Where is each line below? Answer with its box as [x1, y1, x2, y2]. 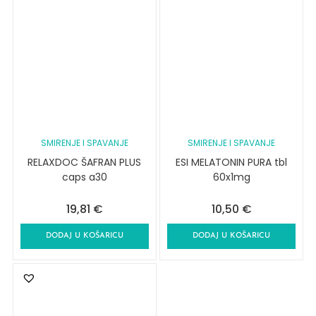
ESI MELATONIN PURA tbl [176, 154, 288, 169]
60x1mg [212, 169, 250, 184]
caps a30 [61, 169, 107, 184]
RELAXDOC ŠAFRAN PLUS [28, 154, 142, 169]
